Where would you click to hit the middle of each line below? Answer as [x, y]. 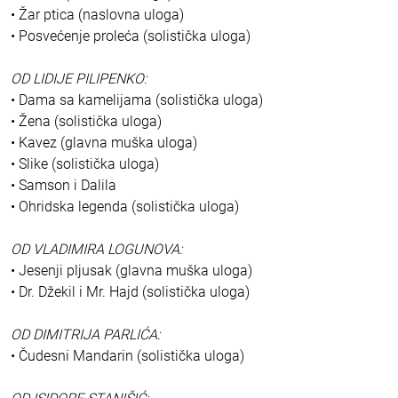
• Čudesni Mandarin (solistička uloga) [127, 356]
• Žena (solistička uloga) [86, 122]
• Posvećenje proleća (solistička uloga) [131, 36]
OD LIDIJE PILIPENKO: [79, 79]
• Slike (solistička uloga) [85, 164]
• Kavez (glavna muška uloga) [104, 143]
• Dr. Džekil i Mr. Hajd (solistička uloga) [130, 292]
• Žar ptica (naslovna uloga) [97, 15]
